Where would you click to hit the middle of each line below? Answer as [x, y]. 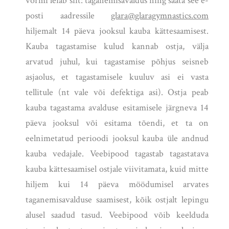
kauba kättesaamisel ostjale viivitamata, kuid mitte [117, 169]
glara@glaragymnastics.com [160, 16]
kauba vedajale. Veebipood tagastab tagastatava [117, 154]
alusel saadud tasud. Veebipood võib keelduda [117, 215]
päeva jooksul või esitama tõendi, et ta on [117, 123]
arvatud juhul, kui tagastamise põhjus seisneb [117, 62]
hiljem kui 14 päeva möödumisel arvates [117, 185]
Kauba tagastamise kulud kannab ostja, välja [117, 47]
